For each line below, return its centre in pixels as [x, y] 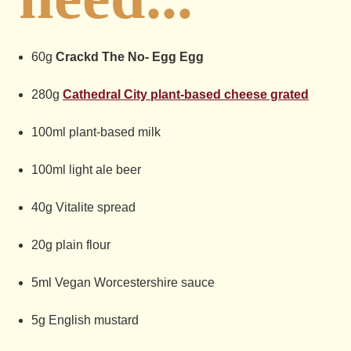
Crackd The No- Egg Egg [130, 57]
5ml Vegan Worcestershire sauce [123, 282]
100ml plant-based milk [96, 132]
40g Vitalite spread [83, 207]
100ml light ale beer [86, 170]
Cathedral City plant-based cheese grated [186, 94]
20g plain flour [71, 245]
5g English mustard [85, 320]
